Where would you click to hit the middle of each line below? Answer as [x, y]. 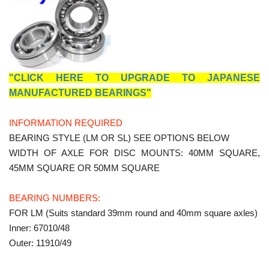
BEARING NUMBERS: [55, 198]
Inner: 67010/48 [39, 228]
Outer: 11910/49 [40, 243]
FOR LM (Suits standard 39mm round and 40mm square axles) [133, 213]
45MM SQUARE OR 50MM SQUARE [84, 168]
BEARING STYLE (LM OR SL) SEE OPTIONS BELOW [119, 138]
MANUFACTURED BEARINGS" [80, 93]
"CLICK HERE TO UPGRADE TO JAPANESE [134, 78]
